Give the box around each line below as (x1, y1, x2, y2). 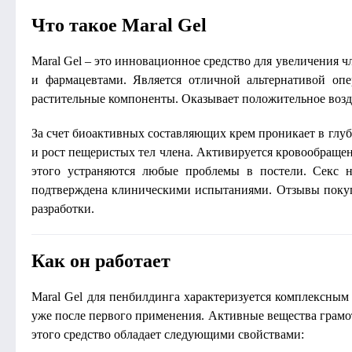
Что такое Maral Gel (31, 15, 207, 35)
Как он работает (31, 251, 170, 271)
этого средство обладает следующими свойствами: (31, 328, 304, 341)
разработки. (31, 202, 94, 215)
